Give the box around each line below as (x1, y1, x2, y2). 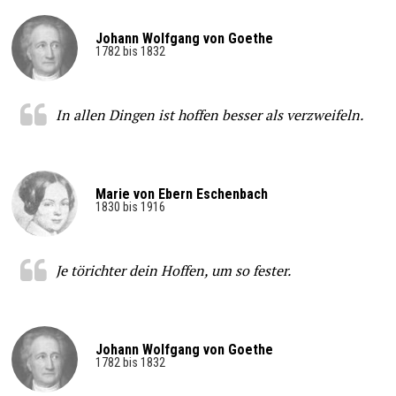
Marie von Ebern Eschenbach (95, 185, 268, 202)
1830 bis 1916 (95, 199, 165, 215)
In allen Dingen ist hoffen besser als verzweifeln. (55, 104, 363, 125)
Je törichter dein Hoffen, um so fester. (55, 260, 291, 280)
